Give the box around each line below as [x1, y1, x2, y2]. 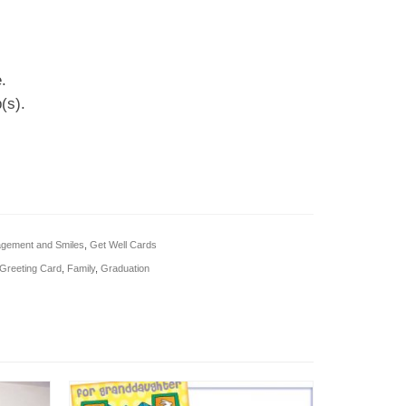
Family [66, 263, 95, 274]
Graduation [100, 263, 150, 274]
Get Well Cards [89, 239, 157, 250]
